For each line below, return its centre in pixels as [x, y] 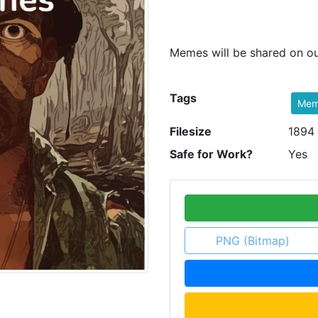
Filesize [191, 131]
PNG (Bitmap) [252, 241]
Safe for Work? [211, 154]
